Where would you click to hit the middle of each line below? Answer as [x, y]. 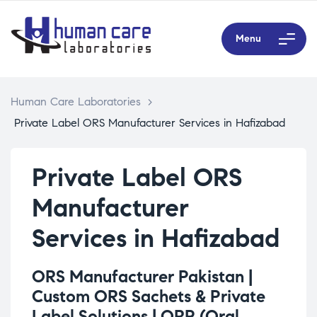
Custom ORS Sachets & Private [149, 297]
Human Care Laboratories [76, 102]
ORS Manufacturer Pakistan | [142, 277]
